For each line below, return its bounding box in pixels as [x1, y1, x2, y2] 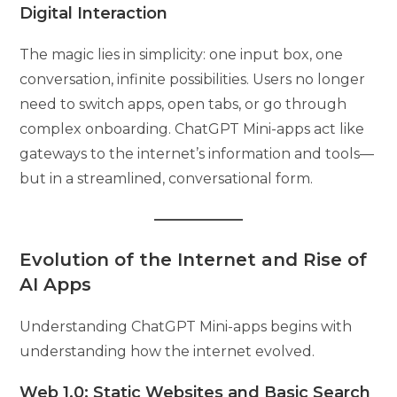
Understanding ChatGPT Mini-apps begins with [19, 317, 353, 335]
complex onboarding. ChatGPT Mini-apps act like [19, 120, 365, 137]
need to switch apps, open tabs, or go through [19, 95, 347, 113]
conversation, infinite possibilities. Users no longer [19, 70, 366, 88]
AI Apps [19, 273, 92, 295]
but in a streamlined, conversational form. [19, 169, 314, 187]
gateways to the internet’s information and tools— [19, 144, 375, 162]
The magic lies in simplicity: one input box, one [19, 45, 344, 63]
